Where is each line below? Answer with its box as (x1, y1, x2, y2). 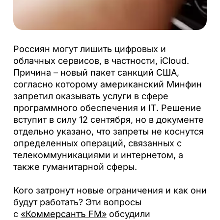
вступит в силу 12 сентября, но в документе (13, 114, 204, 125)
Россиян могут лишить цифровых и (13, 43, 166, 54)
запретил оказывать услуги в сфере (13, 90, 168, 101)
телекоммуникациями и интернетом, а (13, 149, 183, 160)
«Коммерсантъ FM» (20, 208, 107, 219)
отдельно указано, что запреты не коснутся (13, 126, 204, 137)
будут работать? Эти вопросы (13, 196, 141, 207)
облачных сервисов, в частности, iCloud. (13, 55, 189, 66)
